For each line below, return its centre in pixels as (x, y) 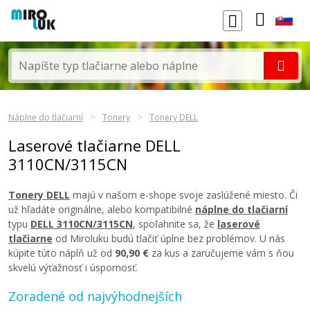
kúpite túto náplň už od (62, 253)
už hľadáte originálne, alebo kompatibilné (102, 209)
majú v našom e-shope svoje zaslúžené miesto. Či (184, 195)
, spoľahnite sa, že (175, 224)
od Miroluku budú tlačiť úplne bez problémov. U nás (169, 238)
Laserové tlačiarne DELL (94, 145)
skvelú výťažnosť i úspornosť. (73, 267)
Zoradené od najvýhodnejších (95, 296)
